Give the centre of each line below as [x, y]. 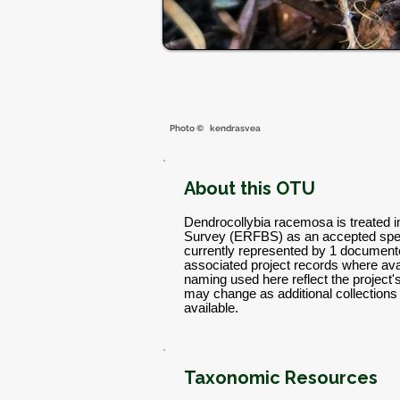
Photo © [187, 128]
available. [211, 308]
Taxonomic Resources [281, 378]
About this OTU [250, 188]
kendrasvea [235, 128]
